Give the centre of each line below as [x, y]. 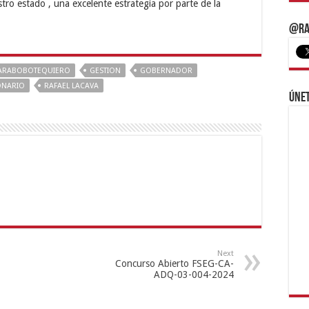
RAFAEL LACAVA [71, 86]
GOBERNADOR [166, 71]
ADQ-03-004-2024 [194, 275]
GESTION [105, 71]
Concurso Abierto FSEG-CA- [175, 264]
